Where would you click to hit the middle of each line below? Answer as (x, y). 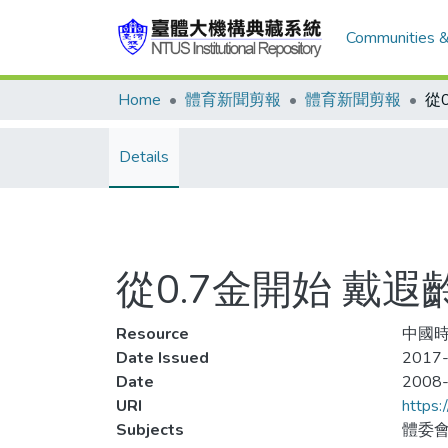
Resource (152, 334)
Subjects (150, 430)
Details (144, 157)
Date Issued (162, 358)
